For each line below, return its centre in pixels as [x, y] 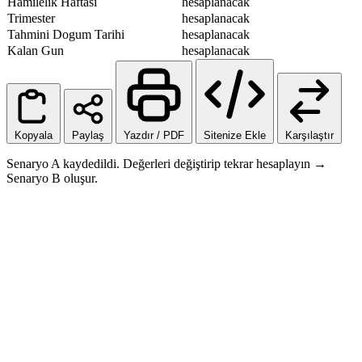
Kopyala [34, 135]
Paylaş [88, 135]
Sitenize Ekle [235, 135]
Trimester [31, 18]
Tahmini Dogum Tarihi [66, 34]
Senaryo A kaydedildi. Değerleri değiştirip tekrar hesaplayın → [166, 164]
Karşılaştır [309, 135]
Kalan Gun [36, 51]
